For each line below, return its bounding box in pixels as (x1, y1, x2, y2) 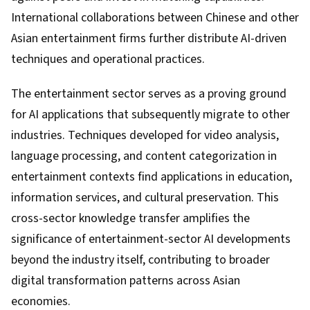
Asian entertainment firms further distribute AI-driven (11, 30, 286, 47)
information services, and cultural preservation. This (11, 189, 279, 206)
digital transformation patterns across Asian (11, 272, 240, 289)
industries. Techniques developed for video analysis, (11, 127, 279, 144)
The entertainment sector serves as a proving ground (11, 85, 286, 102)
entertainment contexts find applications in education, (11, 168, 292, 185)
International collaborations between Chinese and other (11, 9, 299, 26)
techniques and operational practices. (11, 51, 205, 68)
